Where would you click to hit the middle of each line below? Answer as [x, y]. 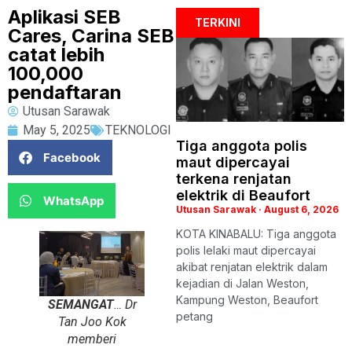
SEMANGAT [81, 304]
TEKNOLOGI [138, 130]
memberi [92, 339]
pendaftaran [65, 92]
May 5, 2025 [57, 130]
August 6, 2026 [300, 209]
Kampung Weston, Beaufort [247, 300]
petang [194, 316]
